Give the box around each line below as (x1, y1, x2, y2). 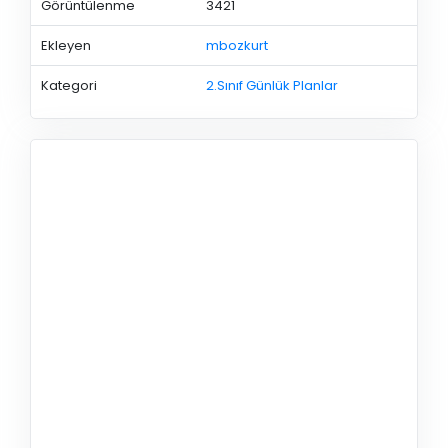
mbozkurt (205, 35, 268, 55)
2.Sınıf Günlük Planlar (205, 75, 338, 95)
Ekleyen (40, 35, 91, 55)
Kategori (40, 75, 97, 95)
